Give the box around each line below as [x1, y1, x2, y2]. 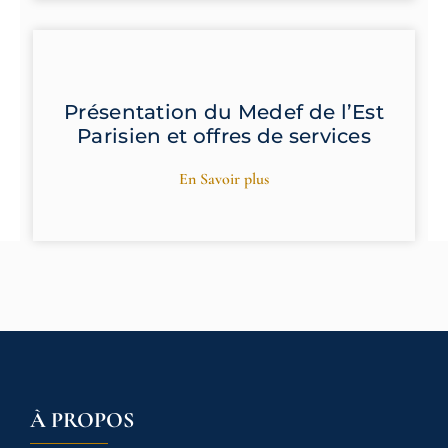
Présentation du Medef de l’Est [64, 100, 384, 125]
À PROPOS [30, 407, 134, 434]
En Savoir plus [179, 169, 269, 190]
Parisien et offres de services [77, 124, 371, 149]
